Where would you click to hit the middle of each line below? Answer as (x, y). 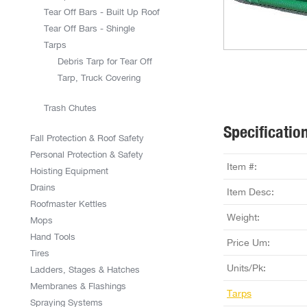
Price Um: (248, 243)
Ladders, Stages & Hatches (85, 270)
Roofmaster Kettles (69, 204)
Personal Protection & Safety (87, 155)
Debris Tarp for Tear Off (105, 61)
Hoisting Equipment (69, 171)
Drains (43, 187)
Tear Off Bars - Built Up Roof (102, 12)
